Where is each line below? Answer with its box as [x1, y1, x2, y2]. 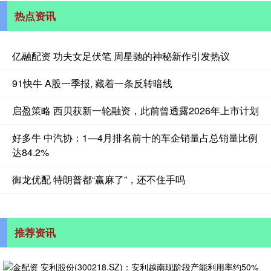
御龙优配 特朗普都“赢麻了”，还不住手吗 [12, 172, 185, 186]
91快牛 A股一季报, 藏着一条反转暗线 [12, 76, 172, 90]
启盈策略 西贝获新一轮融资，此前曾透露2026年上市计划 [12, 103, 259, 117]
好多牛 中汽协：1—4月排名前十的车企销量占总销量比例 [12, 130, 258, 145]
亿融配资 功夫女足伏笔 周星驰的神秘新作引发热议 [12, 48, 230, 63]
